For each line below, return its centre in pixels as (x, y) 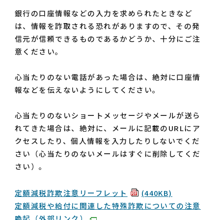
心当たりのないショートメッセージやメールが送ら (108, 115)
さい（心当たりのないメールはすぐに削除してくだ (108, 153)
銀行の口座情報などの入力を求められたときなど (104, 13)
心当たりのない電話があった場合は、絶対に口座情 (108, 77)
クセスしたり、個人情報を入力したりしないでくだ (108, 140)
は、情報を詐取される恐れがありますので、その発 (108, 26)
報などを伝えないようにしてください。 (88, 89)
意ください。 (39, 51)
